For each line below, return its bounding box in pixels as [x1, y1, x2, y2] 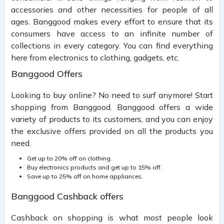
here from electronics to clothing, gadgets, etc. [11, 52, 179, 62]
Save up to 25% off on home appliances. [27, 172, 143, 180]
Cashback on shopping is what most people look [11, 212, 213, 222]
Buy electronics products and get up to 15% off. [27, 163, 162, 171]
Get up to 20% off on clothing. [27, 154, 112, 162]
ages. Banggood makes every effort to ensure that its [11, 16, 213, 26]
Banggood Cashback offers [11, 190, 123, 202]
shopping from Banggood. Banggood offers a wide [11, 101, 213, 112]
